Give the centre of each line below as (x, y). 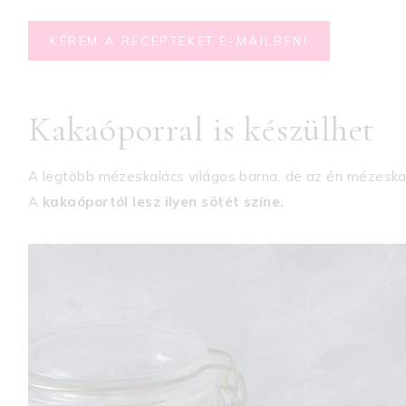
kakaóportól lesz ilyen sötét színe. (163, 201)
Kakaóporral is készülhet (202, 129)
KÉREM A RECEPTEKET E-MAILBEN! (179, 40)
